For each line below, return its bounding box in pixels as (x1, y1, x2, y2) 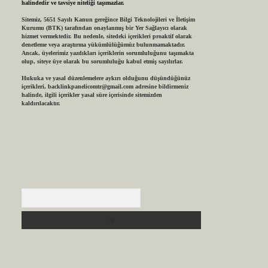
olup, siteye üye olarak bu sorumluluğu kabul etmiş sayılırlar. (21, 58, 183, 65)
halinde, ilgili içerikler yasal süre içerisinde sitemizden (21, 92, 162, 99)
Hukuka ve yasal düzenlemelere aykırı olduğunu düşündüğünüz (21, 75, 190, 82)
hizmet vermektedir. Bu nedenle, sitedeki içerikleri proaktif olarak (21, 33, 192, 40)
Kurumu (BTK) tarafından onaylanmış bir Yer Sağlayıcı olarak (21, 25, 187, 32)
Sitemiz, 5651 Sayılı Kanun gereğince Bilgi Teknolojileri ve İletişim (21, 16, 195, 23)
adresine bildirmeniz (133, 83, 188, 90)
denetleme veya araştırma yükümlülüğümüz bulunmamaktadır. (21, 41, 185, 48)
